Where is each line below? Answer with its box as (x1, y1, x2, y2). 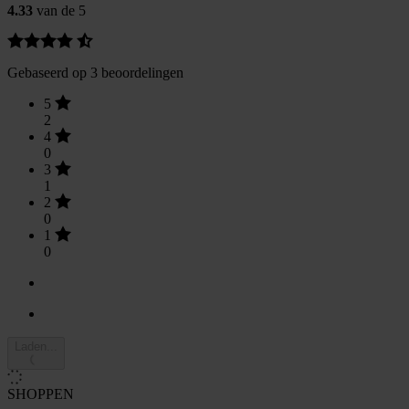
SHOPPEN (7, 385, 74, 402)
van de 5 (33, 2, 86, 18)
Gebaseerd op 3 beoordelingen (7, 64, 184, 80)
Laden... (15, 339, 58, 353)
